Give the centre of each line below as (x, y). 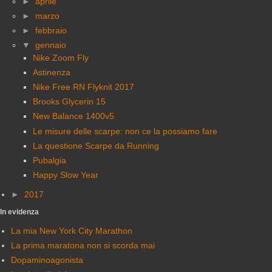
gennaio (51, 45)
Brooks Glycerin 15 (69, 102)
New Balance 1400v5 (73, 116)
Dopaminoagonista (47, 260)
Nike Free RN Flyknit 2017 (83, 87)
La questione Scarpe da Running (96, 145)
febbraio (51, 30)
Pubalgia (49, 161)
